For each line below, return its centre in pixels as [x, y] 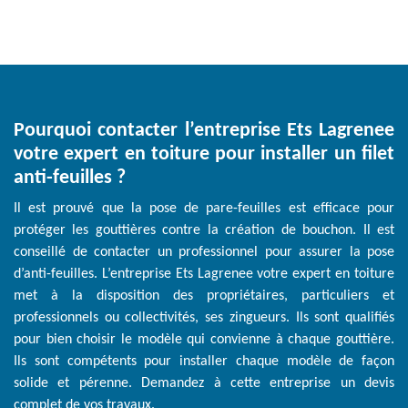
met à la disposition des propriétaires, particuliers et [204, 296]
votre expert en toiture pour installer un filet [204, 155]
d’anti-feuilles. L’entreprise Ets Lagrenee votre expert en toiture [204, 275]
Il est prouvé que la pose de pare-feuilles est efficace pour [204, 209]
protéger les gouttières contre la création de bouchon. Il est [204, 231]
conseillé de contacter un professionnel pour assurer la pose [204, 253]
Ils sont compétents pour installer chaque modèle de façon [204, 362]
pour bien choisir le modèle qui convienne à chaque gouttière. [204, 340]
